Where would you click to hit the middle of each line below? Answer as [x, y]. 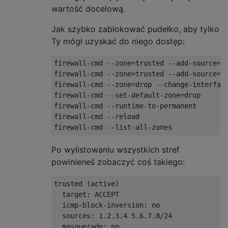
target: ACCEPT [87, 194]
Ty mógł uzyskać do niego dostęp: [118, 41]
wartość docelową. [88, 8]
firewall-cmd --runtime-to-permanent [125, 106]
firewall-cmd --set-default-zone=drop [127, 95]
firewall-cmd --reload [97, 116]
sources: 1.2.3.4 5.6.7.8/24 [113, 216]
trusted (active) [87, 183]
